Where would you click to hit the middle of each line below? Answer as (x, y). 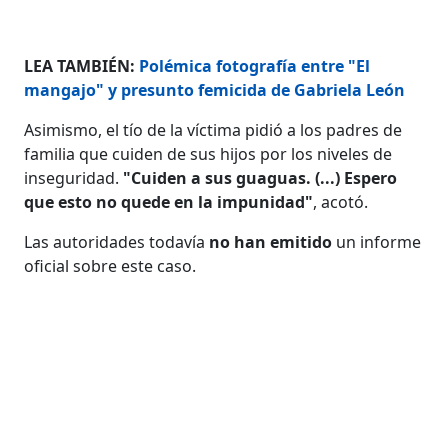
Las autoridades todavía (117, 241)
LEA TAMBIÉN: (80, 65)
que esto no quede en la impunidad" (169, 201)
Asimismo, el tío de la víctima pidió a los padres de (213, 129)
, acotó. (341, 201)
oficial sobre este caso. (110, 265)
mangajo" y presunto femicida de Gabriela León (215, 89)
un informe (377, 241)
